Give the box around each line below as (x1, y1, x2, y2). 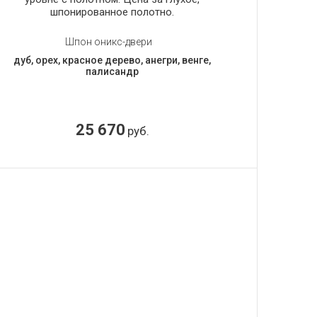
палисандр (86, 65, 139, 77)
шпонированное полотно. (50, 5, 175, 18)
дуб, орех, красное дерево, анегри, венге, (13, 54, 212, 66)
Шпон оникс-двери (65, 35, 153, 47)
